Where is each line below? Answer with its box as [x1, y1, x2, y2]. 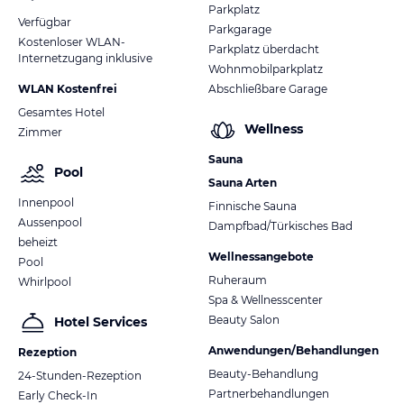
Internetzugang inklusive [18, 50, 152, 65]
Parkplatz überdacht [208, 41, 319, 56]
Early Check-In [18, 388, 97, 402]
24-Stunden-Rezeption [18, 368, 142, 382]
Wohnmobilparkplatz [208, 61, 323, 76]
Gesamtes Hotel [18, 105, 105, 119]
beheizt [18, 234, 58, 249]
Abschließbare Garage [208, 81, 327, 96]
